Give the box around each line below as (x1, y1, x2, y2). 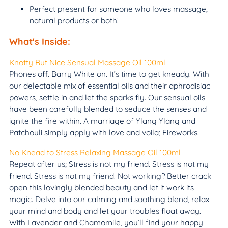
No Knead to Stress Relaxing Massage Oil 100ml (9, 147, 181, 157)
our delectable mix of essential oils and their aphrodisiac (9, 80, 210, 91)
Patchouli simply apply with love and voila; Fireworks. (9, 127, 199, 137)
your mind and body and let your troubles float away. (9, 206, 201, 216)
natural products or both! (30, 15, 119, 25)
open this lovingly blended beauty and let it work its (9, 182, 194, 192)
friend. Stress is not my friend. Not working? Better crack (9, 170, 211, 181)
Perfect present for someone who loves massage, (30, 4, 208, 14)
